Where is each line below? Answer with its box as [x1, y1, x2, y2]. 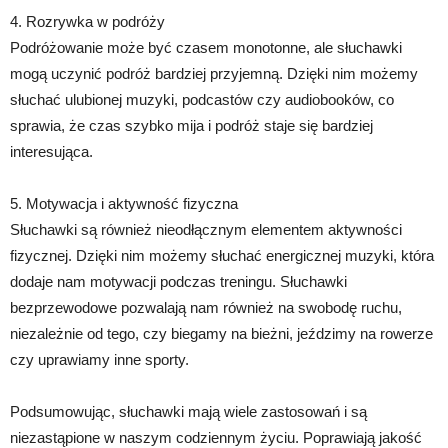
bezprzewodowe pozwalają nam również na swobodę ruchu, [10, 298, 402, 316]
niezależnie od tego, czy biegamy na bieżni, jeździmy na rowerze [10, 324, 433, 342]
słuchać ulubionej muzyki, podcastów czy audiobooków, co [10, 90, 394, 108]
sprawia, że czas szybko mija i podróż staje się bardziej [10, 116, 373, 134]
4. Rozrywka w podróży [10, 12, 165, 30]
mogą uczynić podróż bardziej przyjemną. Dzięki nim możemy [10, 64, 418, 82]
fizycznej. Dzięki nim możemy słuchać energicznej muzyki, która [10, 246, 434, 264]
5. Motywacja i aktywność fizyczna [10, 194, 238, 212]
